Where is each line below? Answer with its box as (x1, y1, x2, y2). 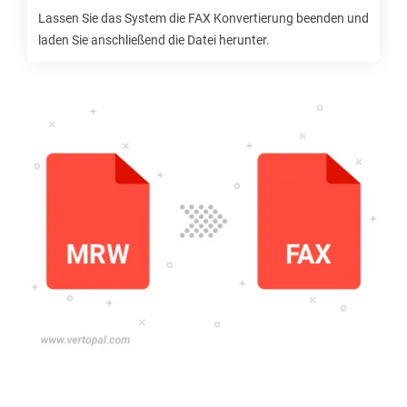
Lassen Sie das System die (38, 11, 188, 25)
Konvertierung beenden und (211, 11, 369, 25)
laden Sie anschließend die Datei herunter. (38, 33, 270, 47)
